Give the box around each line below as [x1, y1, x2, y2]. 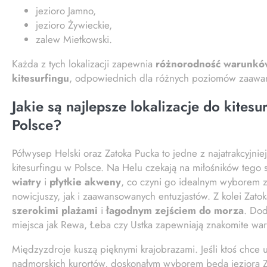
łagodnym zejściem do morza [106, 203, 244, 218]
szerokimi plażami [12, 203, 98, 218]
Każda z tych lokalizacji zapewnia [12, 56, 156, 71]
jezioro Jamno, [36, 3, 96, 18]
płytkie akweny [49, 174, 121, 189]
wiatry [12, 174, 41, 189]
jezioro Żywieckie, [36, 17, 112, 32]
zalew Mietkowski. [36, 32, 112, 46]
